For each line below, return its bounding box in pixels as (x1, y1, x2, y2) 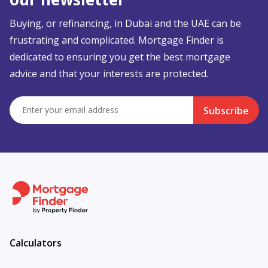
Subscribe (203, 104, 249, 117)
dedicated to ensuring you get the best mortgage (10, 50, 230, 63)
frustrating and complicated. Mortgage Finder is (10, 33, 224, 47)
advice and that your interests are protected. (10, 67, 208, 80)
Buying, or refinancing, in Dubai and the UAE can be (10, 17, 241, 30)
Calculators (10, 236, 62, 249)
